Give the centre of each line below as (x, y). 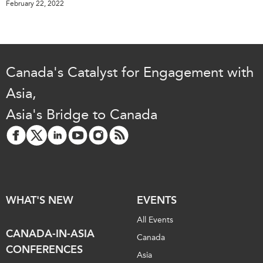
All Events (155, 220)
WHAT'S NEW (40, 200)
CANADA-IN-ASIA (50, 233)
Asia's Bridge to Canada (82, 114)
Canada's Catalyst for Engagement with (130, 72)
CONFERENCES (44, 249)
